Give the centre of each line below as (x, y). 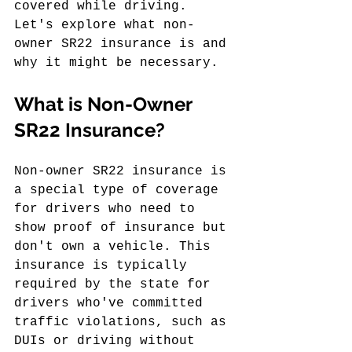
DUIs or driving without (108, 341)
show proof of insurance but (124, 228)
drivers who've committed (112, 303)
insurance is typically (104, 266)
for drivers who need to (108, 209)
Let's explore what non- (104, 25)
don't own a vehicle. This (116, 247)
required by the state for (116, 284)
